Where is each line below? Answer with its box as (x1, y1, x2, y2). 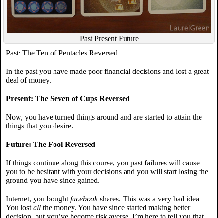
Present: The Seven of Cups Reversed (6, 94, 130, 103)
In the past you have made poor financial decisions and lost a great (6, 67, 209, 75)
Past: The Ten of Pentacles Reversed (6, 49, 118, 57)
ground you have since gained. (6, 176, 100, 184)
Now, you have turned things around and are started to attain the (6, 113, 202, 121)
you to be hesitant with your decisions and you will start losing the (6, 167, 208, 176)
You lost (6, 203, 33, 212)
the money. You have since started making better (41, 203, 190, 212)
